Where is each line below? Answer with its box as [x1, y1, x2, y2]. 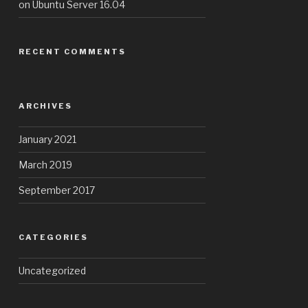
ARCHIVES [19, 101, 73, 111]
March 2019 [19, 159, 73, 171]
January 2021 [19, 133, 77, 146]
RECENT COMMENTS [19, 47, 126, 57]
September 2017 [19, 184, 96, 197]
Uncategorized [19, 265, 87, 277]
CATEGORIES [19, 232, 89, 243]
